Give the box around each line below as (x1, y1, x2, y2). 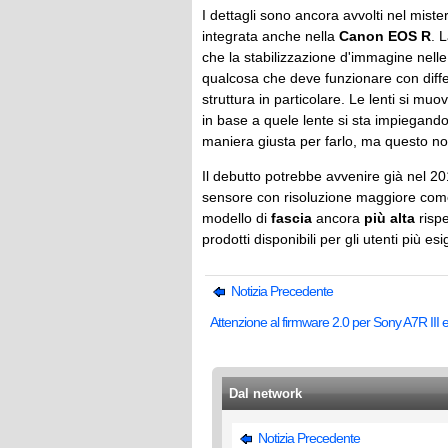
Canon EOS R (339, 28, 431, 44)
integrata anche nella (202, 28, 339, 44)
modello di (202, 210, 271, 226)
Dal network (229, 386, 302, 401)
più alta (364, 210, 415, 226)
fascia (271, 210, 312, 226)
